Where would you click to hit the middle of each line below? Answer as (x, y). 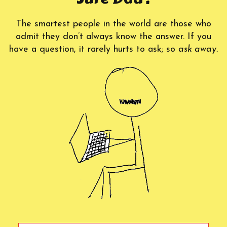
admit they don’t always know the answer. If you (113, 37)
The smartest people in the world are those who (113, 24)
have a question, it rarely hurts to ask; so (94, 50)
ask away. (198, 50)
